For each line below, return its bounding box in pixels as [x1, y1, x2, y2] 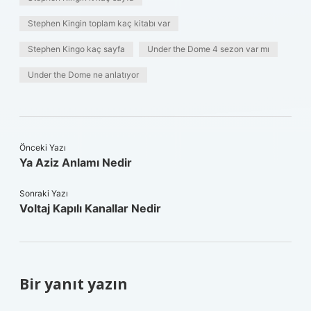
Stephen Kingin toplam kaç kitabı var [28, 18, 170, 28]
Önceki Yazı [19, 142, 66, 153]
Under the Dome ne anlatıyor [28, 69, 139, 80]
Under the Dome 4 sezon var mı [147, 44, 269, 54]
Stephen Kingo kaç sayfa [28, 44, 125, 54]
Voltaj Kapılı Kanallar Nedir [19, 201, 161, 215]
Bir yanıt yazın [19, 274, 128, 294]
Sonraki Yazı [19, 188, 68, 199]
